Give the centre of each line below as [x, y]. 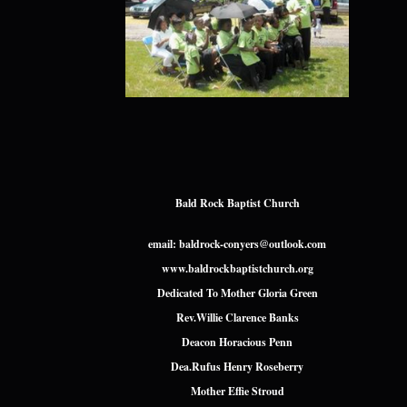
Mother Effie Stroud [237, 392]
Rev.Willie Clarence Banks [237, 318]
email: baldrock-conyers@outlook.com [238, 244]
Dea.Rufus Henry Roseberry [238, 367]
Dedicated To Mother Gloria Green [237, 293]
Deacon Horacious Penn [238, 342]
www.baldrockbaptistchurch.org [237, 269]
